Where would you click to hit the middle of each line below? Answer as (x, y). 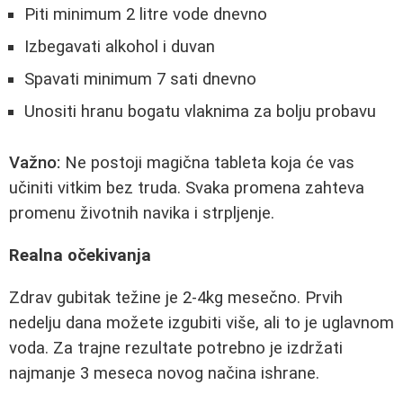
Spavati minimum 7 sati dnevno (140, 79)
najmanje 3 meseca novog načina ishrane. (164, 373)
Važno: (35, 163)
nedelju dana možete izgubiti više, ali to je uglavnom (201, 322)
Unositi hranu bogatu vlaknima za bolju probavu (200, 111)
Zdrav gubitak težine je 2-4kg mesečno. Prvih (176, 297)
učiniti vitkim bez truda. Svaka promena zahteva (187, 188)
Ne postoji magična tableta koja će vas (207, 163)
